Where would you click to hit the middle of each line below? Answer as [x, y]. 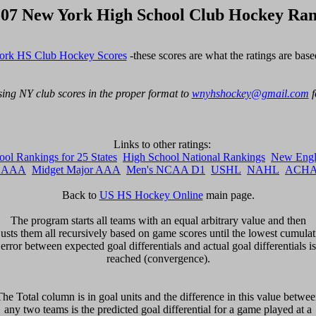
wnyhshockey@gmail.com [250, 93]
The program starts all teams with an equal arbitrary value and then [158, 220]
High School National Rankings [194, 157]
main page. [229, 195]
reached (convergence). [158, 258]
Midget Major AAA [76, 169]
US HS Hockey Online [151, 195]
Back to [80, 195]
